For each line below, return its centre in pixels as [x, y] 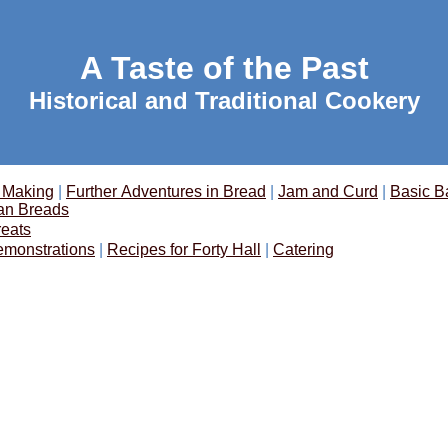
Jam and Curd [328, 191]
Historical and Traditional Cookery [224, 100]
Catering [303, 249]
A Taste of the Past [224, 68]
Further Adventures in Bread [166, 191]
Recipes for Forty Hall [184, 249]
